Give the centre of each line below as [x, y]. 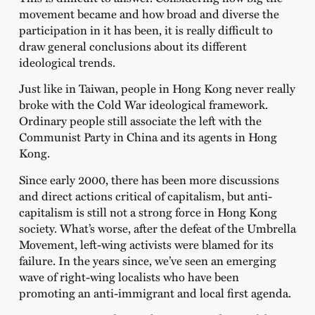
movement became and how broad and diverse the [149, 13]
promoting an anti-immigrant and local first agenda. [155, 292]
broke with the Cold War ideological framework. [143, 104]
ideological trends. [67, 62]
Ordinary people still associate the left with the [140, 121]
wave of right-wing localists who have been [129, 276]
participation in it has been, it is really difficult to [146, 29]
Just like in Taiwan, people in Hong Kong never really [157, 88]
